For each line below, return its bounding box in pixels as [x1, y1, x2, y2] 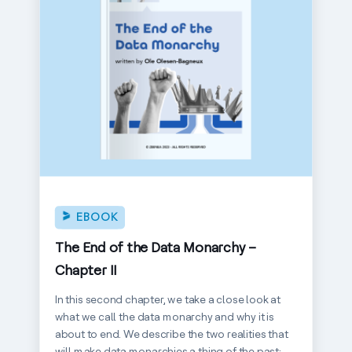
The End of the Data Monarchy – [54, 238, 256, 256]
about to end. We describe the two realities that [54, 327, 288, 342]
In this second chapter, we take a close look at [54, 292, 280, 306]
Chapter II [54, 261, 118, 279]
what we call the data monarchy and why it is [54, 310, 274, 324]
